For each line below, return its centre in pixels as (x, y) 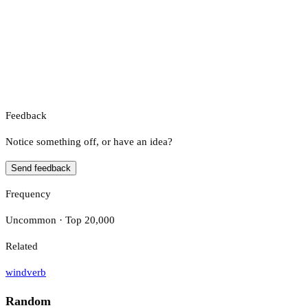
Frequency (28, 194)
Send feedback (41, 168)
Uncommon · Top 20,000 (60, 220)
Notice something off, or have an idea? (89, 141)
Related (22, 246)
